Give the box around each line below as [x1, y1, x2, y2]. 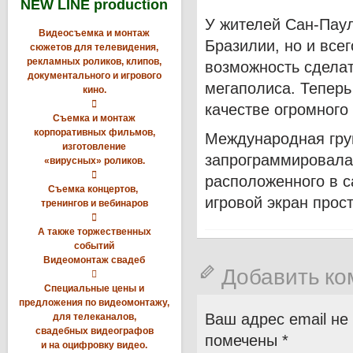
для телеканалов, [53, 310, 136, 322]
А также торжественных [38, 225, 151, 237]
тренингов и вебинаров [41, 197, 148, 209]
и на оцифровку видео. [41, 339, 148, 351]
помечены [205, 332, 282, 349]
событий [74, 240, 115, 251]
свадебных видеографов [35, 325, 154, 336]
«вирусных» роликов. [44, 154, 145, 166]
